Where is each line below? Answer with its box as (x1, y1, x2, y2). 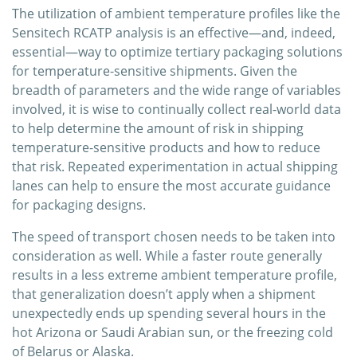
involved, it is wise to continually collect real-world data (12, 100, 341, 119)
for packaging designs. (12, 196, 146, 214)
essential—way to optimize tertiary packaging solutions (12, 43, 343, 61)
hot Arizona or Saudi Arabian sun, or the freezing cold (12, 324, 333, 342)
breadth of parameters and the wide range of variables (12, 81, 341, 100)
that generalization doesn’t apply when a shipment (12, 285, 316, 304)
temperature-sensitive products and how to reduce (12, 139, 320, 157)
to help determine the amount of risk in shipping (12, 120, 304, 138)
